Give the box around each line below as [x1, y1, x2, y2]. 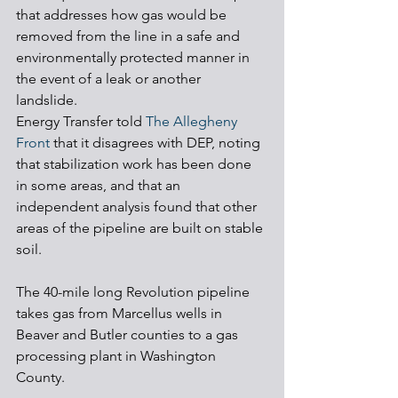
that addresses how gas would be [16, 6, 230, 23]
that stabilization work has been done [16, 155, 255, 172]
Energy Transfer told [16, 113, 146, 130]
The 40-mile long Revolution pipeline [16, 283, 253, 300]
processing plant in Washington [16, 347, 219, 364]
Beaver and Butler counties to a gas [16, 326, 242, 343]
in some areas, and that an [16, 177, 184, 194]
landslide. [16, 92, 81, 108]
